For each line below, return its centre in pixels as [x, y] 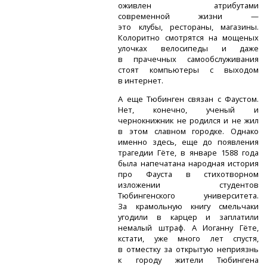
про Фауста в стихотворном [189, 174]
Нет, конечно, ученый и [189, 110]
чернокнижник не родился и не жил [189, 120]
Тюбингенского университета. [189, 195]
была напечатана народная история [189, 163]
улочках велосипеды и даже [189, 49]
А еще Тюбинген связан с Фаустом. [189, 99]
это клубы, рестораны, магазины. [189, 27]
